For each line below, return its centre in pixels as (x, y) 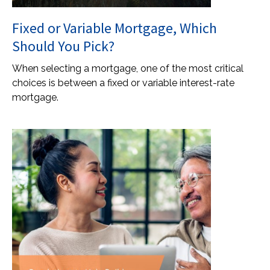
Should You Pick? (63, 46)
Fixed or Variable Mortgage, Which (115, 28)
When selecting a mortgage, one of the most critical (128, 68)
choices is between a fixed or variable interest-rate (123, 83)
